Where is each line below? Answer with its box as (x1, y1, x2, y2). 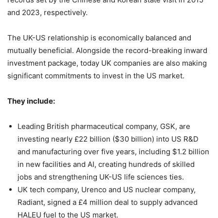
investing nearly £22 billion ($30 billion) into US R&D (18, 134, 199, 144)
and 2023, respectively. (7, 7, 88, 17)
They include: (7, 96, 56, 106)
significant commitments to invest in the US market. (7, 71, 184, 80)
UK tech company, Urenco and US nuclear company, (18, 184, 196, 194)
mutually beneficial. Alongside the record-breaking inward (7, 45, 207, 55)
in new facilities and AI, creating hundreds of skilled (18, 159, 195, 169)
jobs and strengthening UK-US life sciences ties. (18, 172, 184, 182)
